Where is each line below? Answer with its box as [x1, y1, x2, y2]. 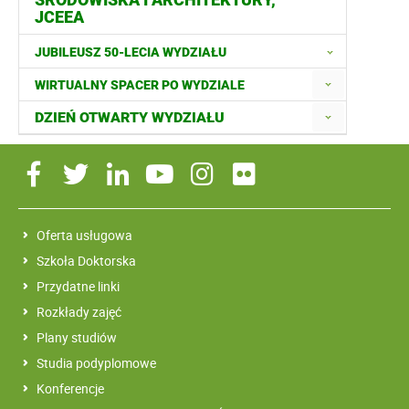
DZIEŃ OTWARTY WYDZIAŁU [35, 109, 225, 127]
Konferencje [37, 380, 104, 398]
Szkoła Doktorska [37, 252, 136, 270]
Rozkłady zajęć [37, 303, 121, 321]
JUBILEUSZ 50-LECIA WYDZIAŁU [35, 44, 226, 59]
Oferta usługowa [37, 226, 132, 245]
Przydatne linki [37, 278, 120, 296]
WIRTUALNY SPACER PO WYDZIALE [35, 78, 245, 93]
